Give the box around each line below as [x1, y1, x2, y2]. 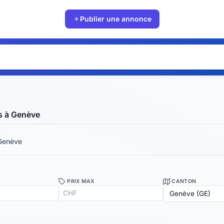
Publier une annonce [79, 14, 151, 23]
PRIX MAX [65, 177, 94, 184]
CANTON [170, 177, 196, 184]
